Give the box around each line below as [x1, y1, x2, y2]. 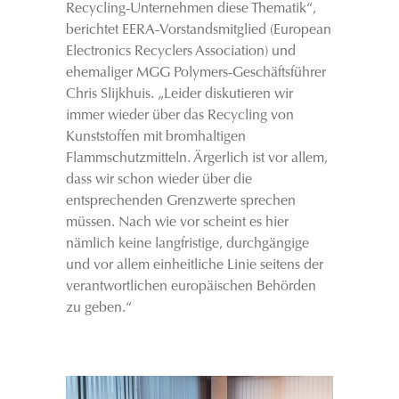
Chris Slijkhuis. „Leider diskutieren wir [66, 87, 293, 102]
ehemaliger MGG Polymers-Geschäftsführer [66, 66, 326, 80]
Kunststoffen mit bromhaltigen [66, 130, 246, 144]
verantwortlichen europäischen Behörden [66, 280, 316, 294]
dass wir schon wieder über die [66, 173, 252, 187]
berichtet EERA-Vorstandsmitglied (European [66, 23, 331, 37]
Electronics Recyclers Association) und [66, 45, 296, 59]
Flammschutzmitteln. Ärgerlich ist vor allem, [66, 151, 328, 166]
